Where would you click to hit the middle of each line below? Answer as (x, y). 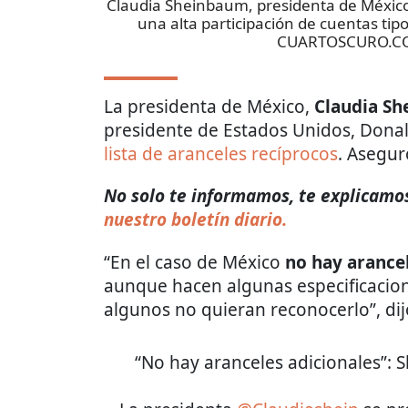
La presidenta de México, (209, 107)
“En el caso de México (194, 263)
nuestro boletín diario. (195, 220)
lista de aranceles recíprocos (221, 154)
